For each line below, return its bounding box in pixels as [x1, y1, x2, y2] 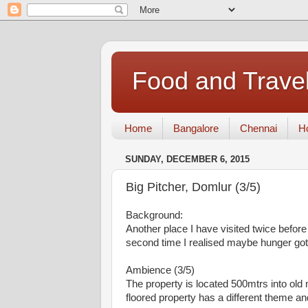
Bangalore [173, 122, 219, 135]
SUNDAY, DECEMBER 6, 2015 [125, 154, 250, 165]
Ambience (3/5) [126, 265, 195, 276]
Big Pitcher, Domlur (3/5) [126, 179, 261, 194]
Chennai [239, 122, 277, 135]
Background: [126, 210, 183, 221]
